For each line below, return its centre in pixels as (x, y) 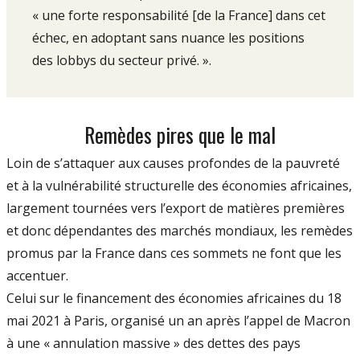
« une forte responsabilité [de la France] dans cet (179, 16)
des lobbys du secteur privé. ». (122, 61)
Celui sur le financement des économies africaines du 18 (174, 299)
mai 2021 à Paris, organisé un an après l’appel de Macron (178, 321)
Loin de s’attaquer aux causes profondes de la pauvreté (173, 164)
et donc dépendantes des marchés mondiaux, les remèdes (180, 231)
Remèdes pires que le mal (180, 135)
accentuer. (37, 276)
